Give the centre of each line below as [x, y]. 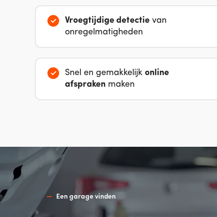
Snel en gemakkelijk [105, 73]
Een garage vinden [86, 197]
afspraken [85, 84]
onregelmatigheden [104, 32]
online [157, 73]
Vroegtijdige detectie [107, 20]
